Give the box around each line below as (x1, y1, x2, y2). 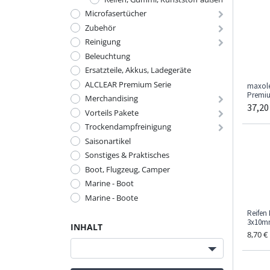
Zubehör (85, 22, 116, 33)
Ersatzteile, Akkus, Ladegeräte (85, 64, 191, 75)
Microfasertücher (85, 8, 146, 19)
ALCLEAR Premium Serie (85, 78, 171, 90)
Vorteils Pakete (85, 107, 139, 118)
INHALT (71, 221, 102, 233)
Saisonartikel (85, 135, 131, 146)
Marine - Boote (85, 192, 138, 203)
